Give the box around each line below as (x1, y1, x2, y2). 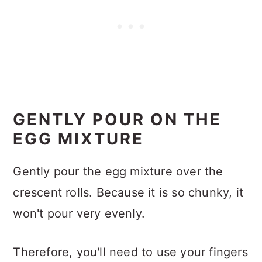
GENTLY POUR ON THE (13, 109, 222, 129)
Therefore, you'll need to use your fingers (13, 244, 248, 259)
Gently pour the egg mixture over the (13, 164, 223, 178)
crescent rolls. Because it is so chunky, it (13, 185, 243, 199)
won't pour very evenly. (13, 206, 145, 220)
